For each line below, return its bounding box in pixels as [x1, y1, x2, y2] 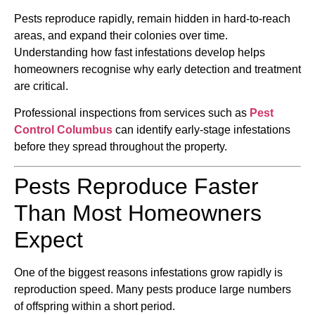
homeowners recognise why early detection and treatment [14, 63, 301, 76]
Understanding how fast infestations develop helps [14, 46, 265, 59]
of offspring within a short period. [14, 300, 175, 312]
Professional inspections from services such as [14, 107, 250, 120]
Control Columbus [14, 124, 112, 136]
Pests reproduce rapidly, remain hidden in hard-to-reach [14, 13, 290, 25]
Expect [14, 226, 83, 252]
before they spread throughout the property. [14, 141, 227, 153]
